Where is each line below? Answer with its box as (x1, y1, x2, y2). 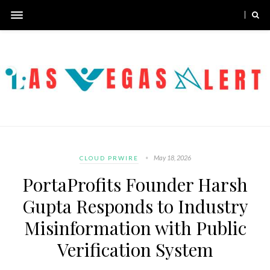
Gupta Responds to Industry (22, 193, 248, 218)
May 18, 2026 (153, 153, 191, 162)
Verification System (57, 237, 213, 262)
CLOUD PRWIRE (79, 154, 139, 162)
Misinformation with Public (24, 215, 246, 240)
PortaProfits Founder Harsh (22, 172, 248, 196)
